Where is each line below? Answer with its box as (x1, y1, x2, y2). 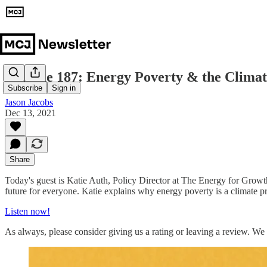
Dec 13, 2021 (5, 107, 56, 118)
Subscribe (8, 83, 42, 93)
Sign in (52, 83, 76, 93)
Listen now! (5, 206, 50, 216)
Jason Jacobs (5, 97, 53, 107)
